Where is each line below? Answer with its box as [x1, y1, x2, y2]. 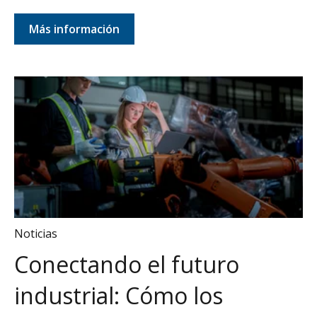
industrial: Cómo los [14, 280, 223, 311]
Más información [29, 21, 120, 37]
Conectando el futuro [14, 249, 239, 280]
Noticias [14, 225, 57, 241]
